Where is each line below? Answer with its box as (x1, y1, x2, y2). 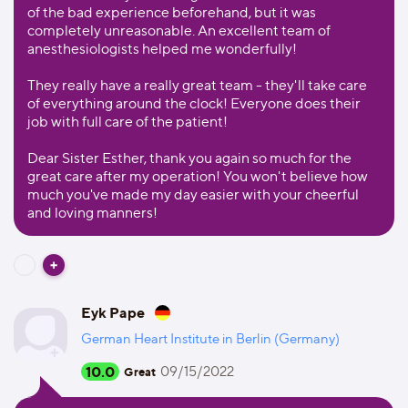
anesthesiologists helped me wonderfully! (27, 40, 297, 57)
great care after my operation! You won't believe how (27, 168, 368, 185)
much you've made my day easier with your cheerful (27, 186, 359, 203)
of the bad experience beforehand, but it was (27, 4, 316, 21)
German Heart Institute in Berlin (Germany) (81, 331, 340, 347)
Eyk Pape (81, 303, 145, 321)
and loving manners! (27, 204, 158, 221)
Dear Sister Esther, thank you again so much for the (27, 149, 352, 167)
